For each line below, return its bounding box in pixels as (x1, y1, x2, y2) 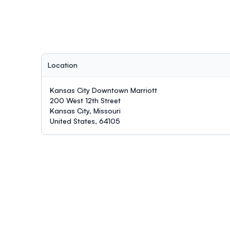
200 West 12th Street (50, 95, 121, 105)
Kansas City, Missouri (50, 106, 121, 115)
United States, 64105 (50, 116, 120, 125)
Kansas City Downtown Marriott (50, 85, 157, 94)
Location (48, 60, 78, 69)
